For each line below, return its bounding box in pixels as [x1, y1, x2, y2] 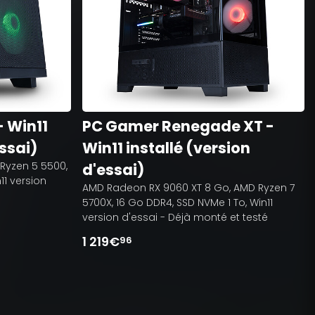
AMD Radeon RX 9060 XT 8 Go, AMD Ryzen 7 [82, 180, 295, 195]
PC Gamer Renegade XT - [82, 115, 274, 136]
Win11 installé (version [82, 137, 250, 158]
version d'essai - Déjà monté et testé [82, 210, 268, 224]
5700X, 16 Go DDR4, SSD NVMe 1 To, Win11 [82, 195, 273, 210]
